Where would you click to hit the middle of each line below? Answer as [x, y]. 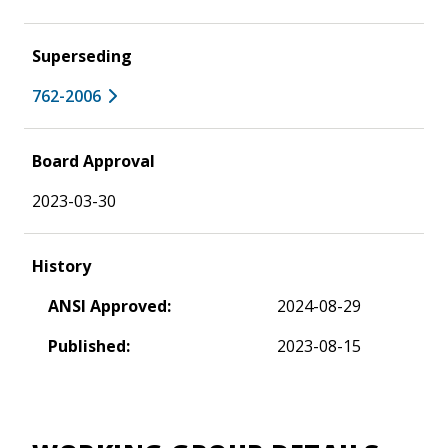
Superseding [82, 55]
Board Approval [93, 160]
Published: [89, 345]
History [61, 265]
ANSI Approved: [109, 305]
